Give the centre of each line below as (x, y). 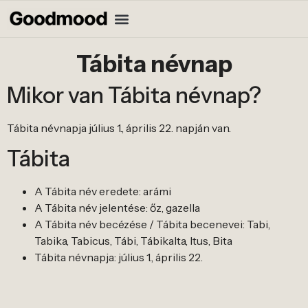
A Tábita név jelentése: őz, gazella (117, 208)
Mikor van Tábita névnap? (134, 95)
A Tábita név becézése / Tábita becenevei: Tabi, (152, 224)
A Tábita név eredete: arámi (103, 191)
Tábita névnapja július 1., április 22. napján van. (119, 128)
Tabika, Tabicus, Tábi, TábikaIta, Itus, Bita (133, 241)
